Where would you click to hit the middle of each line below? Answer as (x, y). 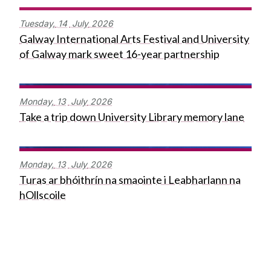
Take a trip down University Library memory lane (132, 117)
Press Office (51, 250)
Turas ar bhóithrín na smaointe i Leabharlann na (130, 180)
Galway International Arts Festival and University (134, 39)
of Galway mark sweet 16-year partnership (119, 54)
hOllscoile (43, 195)
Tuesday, (37, 24)
